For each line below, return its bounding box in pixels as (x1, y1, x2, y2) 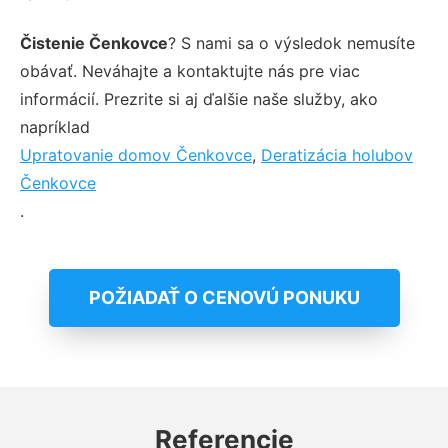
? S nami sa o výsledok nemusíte (168, 32, 415, 53)
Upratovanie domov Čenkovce (20, 144, 252, 165)
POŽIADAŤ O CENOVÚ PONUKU (88, 286, 360, 308)
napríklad (20, 116, 90, 137)
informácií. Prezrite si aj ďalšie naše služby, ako (20, 88, 378, 109)
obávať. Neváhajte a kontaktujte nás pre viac (20, 60, 360, 81)
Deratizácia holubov (261, 144, 413, 165)
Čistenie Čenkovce (20, 32, 168, 53)
